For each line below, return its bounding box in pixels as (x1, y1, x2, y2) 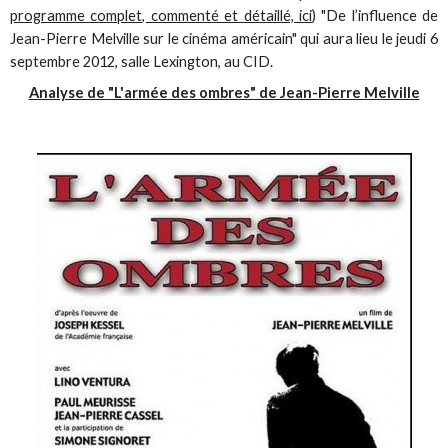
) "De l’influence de (311, 6, 438, 24)
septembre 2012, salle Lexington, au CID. (10, 52, 274, 70)
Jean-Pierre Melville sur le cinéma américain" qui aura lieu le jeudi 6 (10, 29, 438, 47)
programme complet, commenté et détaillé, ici (10, 6, 312, 24)
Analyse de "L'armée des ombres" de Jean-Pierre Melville (28, 83, 420, 101)
